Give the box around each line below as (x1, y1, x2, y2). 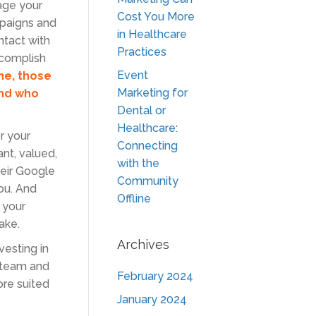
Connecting (117, 139, 178, 152)
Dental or (117, 104, 166, 117)
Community (117, 174, 178, 188)
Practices (117, 45, 166, 59)
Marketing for (117, 86, 188, 99)
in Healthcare (117, 28, 187, 41)
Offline (117, 192, 151, 205)
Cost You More (117, 10, 195, 23)
